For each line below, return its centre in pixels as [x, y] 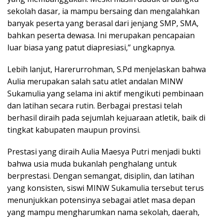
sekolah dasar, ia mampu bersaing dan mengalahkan [103, 11]
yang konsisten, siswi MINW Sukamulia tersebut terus [106, 188]
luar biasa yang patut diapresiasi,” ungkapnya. [91, 47]
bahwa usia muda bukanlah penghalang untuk [92, 164]
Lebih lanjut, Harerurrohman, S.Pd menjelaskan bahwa [107, 69]
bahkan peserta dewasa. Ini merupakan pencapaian [101, 35]
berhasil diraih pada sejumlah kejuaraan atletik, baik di [106, 118]
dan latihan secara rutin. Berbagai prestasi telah [95, 106]
